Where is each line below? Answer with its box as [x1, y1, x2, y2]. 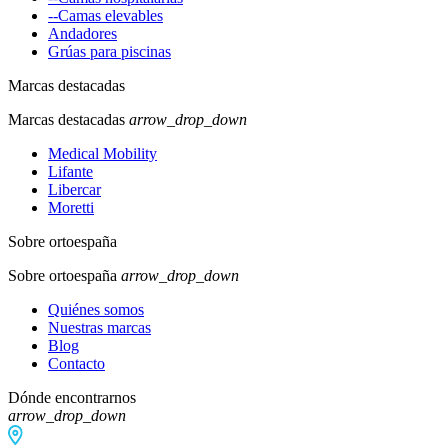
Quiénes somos [48, 300, 144, 318]
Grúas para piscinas [48, 42, 171, 60]
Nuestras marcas [48, 318, 151, 336]
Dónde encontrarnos [8, 388, 136, 406]
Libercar [48, 180, 101, 198]
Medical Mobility [48, 144, 157, 162]
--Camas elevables [48, 6, 163, 24]
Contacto [48, 354, 105, 372]
